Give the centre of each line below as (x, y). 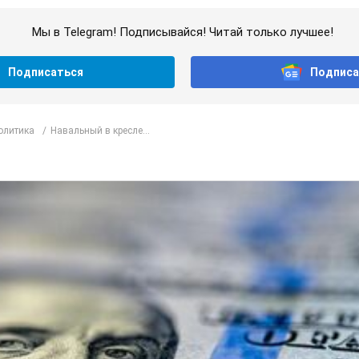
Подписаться (45, 73)
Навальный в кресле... (100, 130)
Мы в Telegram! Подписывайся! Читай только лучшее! (182, 32)
